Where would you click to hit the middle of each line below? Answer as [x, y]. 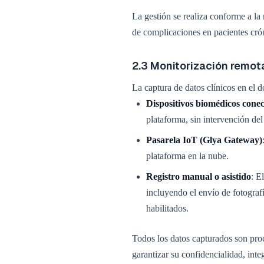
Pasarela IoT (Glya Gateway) [204, 140]
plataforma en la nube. [187, 156]
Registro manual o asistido [199, 176]
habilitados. [167, 208]
